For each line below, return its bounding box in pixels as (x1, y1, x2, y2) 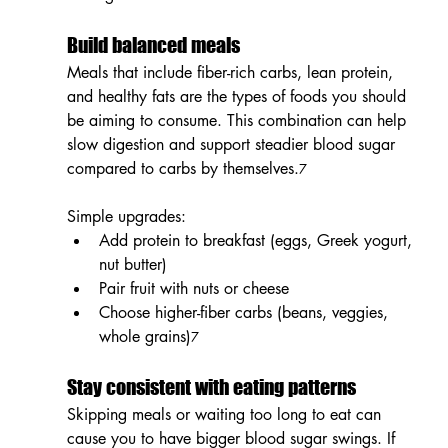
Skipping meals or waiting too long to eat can (66, 403, 386, 425)
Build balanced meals (66, 32, 240, 57)
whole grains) (98, 325, 191, 347)
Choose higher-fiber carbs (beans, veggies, (98, 301, 393, 323)
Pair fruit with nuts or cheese (98, 277, 289, 299)
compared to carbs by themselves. (66, 157, 299, 179)
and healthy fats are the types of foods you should (66, 85, 411, 107)
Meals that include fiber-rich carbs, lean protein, (66, 61, 398, 83)
